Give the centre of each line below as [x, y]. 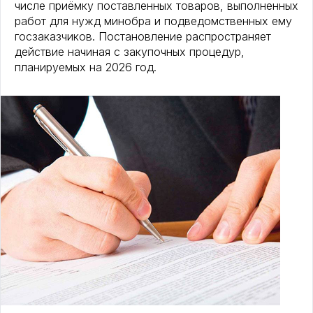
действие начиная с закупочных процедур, [130, 52]
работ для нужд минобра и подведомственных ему [153, 21]
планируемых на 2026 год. [86, 67]
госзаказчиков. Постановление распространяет [143, 37]
